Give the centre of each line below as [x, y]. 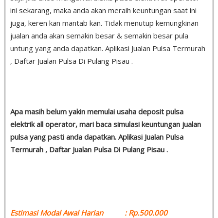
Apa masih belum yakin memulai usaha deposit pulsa [97, 111]
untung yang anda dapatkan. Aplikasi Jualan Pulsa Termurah [108, 48]
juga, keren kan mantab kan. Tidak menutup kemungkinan [104, 23]
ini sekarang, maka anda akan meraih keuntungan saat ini [103, 10]
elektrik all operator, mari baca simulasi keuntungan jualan [106, 124]
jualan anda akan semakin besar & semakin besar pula [99, 35]
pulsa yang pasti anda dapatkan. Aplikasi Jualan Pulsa [97, 136]
